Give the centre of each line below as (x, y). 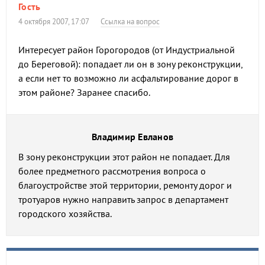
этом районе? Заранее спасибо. (84, 92)
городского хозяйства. (65, 214)
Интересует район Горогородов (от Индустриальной (127, 50)
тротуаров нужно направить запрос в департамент (123, 199)
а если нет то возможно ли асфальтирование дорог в (128, 78)
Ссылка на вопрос (130, 22)
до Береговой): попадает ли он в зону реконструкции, (130, 64)
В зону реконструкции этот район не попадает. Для (124, 157)
